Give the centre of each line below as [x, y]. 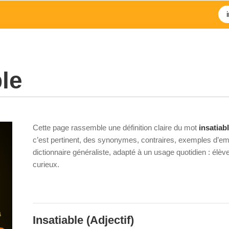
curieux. [46, 164]
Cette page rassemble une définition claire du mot [116, 128]
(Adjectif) [109, 220]
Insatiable [58, 220]
